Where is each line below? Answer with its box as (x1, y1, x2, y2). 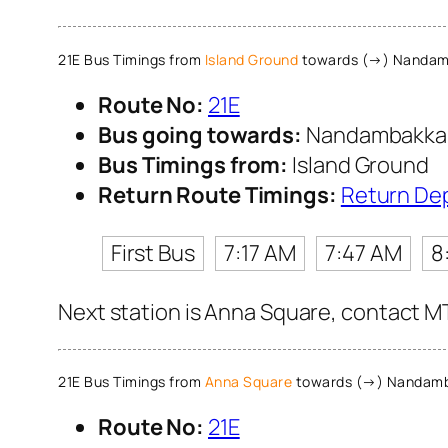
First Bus (110, 238, 195, 269)
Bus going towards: (98, 119, 303, 150)
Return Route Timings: (98, 179, 337, 210)
